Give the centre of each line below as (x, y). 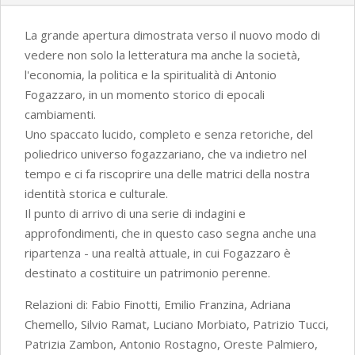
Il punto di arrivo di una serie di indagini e (135, 214)
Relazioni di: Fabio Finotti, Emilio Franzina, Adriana (158, 305)
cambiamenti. (60, 115)
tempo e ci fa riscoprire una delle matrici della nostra (167, 174)
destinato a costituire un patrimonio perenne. (147, 273)
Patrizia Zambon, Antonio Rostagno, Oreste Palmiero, (171, 344)
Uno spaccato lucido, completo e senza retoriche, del (169, 134)
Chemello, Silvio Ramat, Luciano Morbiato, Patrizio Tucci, (177, 324)
